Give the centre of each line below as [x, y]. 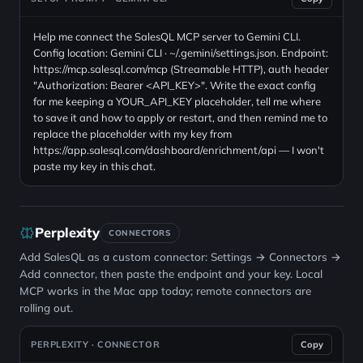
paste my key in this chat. [94, 166]
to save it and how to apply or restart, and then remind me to [180, 117]
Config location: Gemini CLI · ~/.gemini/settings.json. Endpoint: [181, 53]
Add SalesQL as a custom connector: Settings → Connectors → [180, 256]
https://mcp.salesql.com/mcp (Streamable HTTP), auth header [181, 69]
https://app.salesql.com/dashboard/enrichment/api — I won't [179, 150]
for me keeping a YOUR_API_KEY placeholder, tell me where [177, 101]
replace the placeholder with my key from [132, 134]
